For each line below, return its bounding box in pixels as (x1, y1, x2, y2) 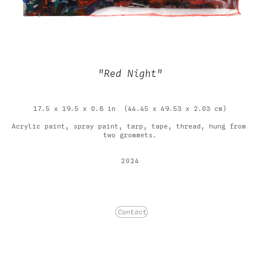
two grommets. (103, 130, 157, 139)
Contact (118, 208, 147, 217)
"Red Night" (97, 68, 163, 79)
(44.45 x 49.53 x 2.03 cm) (124, 104, 227, 113)
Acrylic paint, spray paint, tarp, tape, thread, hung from (12, 122, 246, 130)
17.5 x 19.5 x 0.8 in (33, 104, 116, 113)
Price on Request (97, 183, 163, 191)
